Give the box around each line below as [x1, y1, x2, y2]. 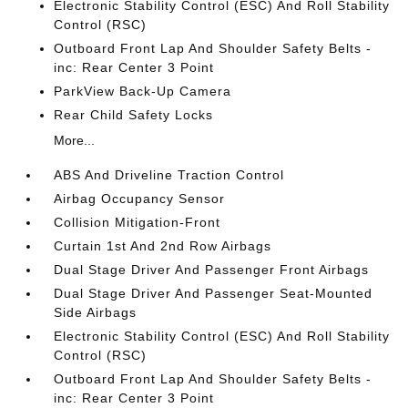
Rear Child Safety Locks [54, 107, 214, 122]
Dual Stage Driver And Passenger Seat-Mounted [54, 286, 373, 301]
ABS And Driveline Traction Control [54, 168, 285, 182]
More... [54, 133, 96, 148]
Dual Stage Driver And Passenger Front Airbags [54, 262, 370, 277]
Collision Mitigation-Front [54, 215, 221, 229]
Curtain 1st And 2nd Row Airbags [54, 239, 272, 253]
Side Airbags [54, 305, 138, 320]
